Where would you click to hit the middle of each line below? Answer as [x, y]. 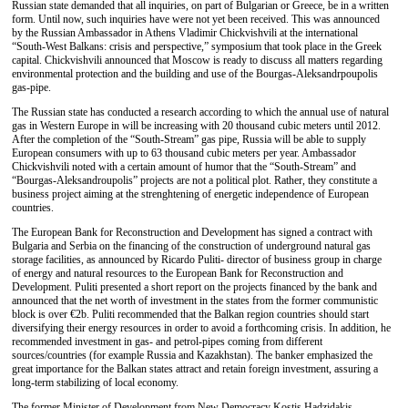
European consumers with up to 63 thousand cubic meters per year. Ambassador [184, 153]
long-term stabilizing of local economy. [95, 382]
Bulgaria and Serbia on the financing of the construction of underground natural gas [191, 246]
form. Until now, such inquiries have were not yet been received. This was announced [196, 19]
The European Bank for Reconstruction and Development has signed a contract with [192, 232]
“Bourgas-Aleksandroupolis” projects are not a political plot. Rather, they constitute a [194, 180]
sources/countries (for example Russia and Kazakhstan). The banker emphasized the [192, 355]
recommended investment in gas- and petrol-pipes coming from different [167, 342]
